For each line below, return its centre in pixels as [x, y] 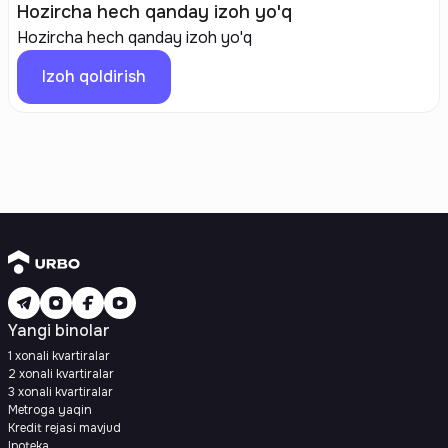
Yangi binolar [59, 330]
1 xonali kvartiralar [59, 356]
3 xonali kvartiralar [60, 392]
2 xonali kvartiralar [61, 374]
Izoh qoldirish [94, 76]
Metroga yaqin [50, 410]
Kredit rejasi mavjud [64, 428]
